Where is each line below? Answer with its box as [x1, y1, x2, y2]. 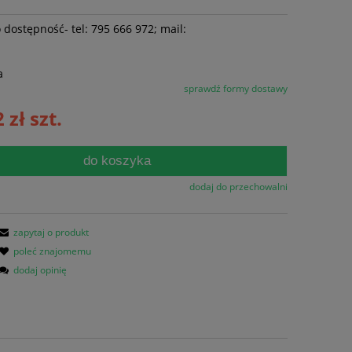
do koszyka [83, 152, 152, 168]
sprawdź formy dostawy [183, 81, 288, 95]
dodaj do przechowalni [189, 179, 288, 193]
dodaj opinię [13, 262, 67, 277]
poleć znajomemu [13, 244, 91, 258]
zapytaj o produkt [13, 225, 89, 239]
